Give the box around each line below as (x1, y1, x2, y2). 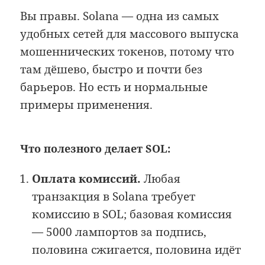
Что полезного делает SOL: (20, 141, 171, 156)
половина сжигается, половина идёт (32, 242, 241, 258)
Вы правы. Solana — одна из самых (20, 8, 219, 24)
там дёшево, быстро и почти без (20, 62, 203, 77)
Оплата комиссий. (32, 171, 141, 187)
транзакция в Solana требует (32, 189, 196, 205)
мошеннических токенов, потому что (20, 44, 235, 60)
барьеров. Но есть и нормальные (20, 79, 208, 95)
